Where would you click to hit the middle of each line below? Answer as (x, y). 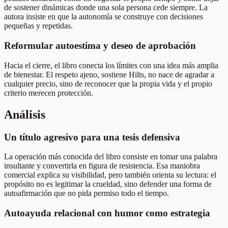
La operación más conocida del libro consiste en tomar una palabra (111, 157)
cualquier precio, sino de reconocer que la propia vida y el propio (108, 83)
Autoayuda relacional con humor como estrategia (107, 213)
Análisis (25, 114)
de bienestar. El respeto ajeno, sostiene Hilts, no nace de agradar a (109, 74)
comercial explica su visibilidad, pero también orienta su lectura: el (110, 175)
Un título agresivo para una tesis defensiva (92, 137)
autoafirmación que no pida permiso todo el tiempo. (87, 193)
